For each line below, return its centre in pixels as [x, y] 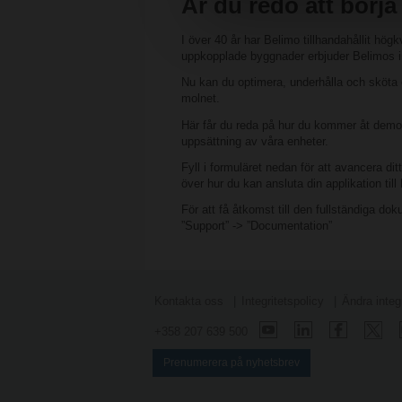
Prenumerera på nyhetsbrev [231, 363]
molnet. [201, 99]
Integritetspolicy [283, 301]
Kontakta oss [189, 301]
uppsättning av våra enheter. [255, 141]
